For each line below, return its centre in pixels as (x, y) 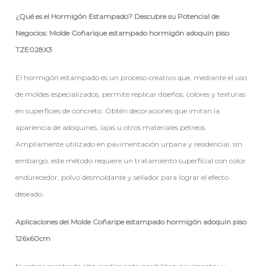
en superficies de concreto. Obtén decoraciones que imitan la (118, 110)
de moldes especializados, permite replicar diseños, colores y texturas (131, 94)
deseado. (30, 194)
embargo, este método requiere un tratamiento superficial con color (131, 160)
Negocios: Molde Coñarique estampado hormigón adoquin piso (123, 33)
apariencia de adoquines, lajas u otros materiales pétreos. (111, 127)
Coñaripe (110, 221)
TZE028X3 (34, 49)
